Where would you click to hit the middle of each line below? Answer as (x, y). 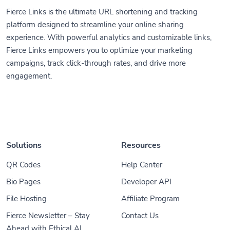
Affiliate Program (150, 199)
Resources (141, 145)
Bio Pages (23, 182)
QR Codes (23, 165)
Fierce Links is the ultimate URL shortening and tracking (102, 12)
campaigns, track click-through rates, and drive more (96, 63)
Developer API (146, 182)
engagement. (29, 76)
